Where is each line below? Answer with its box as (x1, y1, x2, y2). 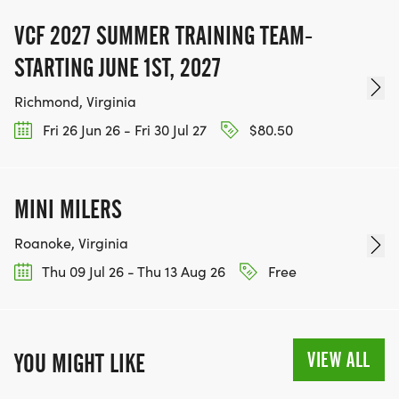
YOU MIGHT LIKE (14, 348, 145, 379)
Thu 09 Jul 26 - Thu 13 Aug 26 (39, 262, 225, 281)
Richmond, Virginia (14, 91, 136, 110)
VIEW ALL (307, 347, 370, 373)
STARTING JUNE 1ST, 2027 (14, 52, 221, 83)
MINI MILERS (14, 194, 122, 225)
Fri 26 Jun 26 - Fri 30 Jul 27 (39, 119, 207, 139)
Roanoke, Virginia (14, 233, 128, 253)
